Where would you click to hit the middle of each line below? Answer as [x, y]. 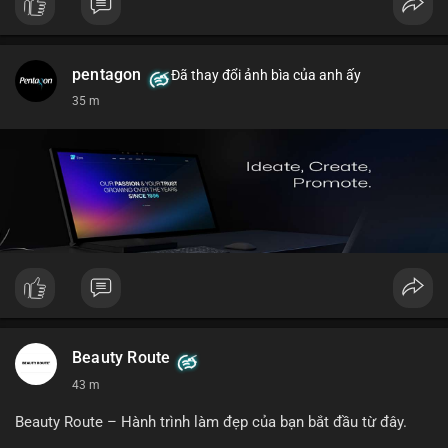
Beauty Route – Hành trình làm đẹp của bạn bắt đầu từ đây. [211, 422]
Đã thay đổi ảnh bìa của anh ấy [264, 74]
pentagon [107, 74]
